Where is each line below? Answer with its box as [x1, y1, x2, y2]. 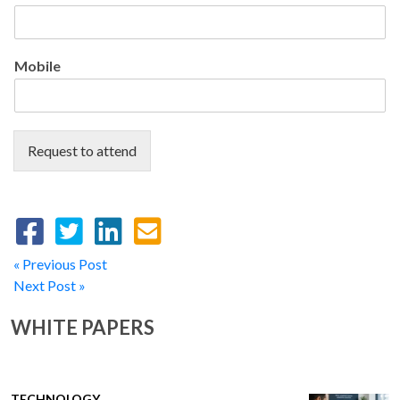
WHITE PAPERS [11, 314, 154, 339]
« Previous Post [13, 254, 107, 272]
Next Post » [13, 276, 86, 294]
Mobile [14, 56, 61, 74]
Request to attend [28, 141, 137, 159]
